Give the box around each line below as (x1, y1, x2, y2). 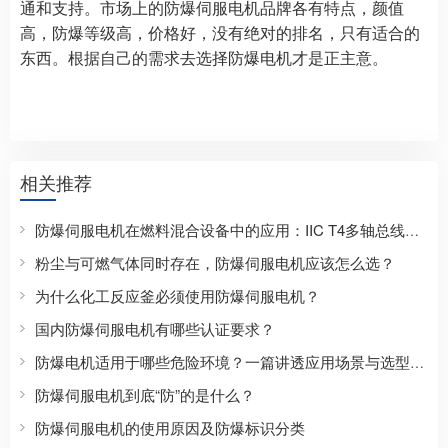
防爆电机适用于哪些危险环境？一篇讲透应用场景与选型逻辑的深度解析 (410, 352, 424, 373)
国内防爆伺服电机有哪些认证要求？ (35, 318, 275, 340)
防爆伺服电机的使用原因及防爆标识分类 (35, 417, 305, 439)
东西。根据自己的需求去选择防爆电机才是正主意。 (20, 46, 388, 70)
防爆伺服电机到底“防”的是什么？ (35, 384, 255, 406)
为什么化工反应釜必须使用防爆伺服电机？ (35, 285, 320, 307)
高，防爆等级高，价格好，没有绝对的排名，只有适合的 (20, 21, 420, 45)
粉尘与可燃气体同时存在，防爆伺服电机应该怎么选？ (35, 252, 395, 274)
